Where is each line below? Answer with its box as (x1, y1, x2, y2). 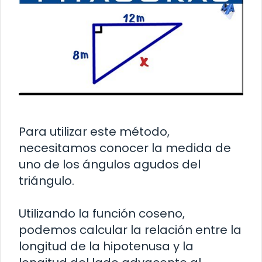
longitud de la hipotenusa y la (19, 238, 194, 255)
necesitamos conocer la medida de (19, 140, 231, 157)
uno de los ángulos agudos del (19, 156, 201, 173)
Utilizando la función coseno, (19, 205, 185, 222)
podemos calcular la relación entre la (19, 222, 242, 239)
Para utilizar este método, (19, 123, 170, 140)
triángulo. (19, 173, 74, 189)
